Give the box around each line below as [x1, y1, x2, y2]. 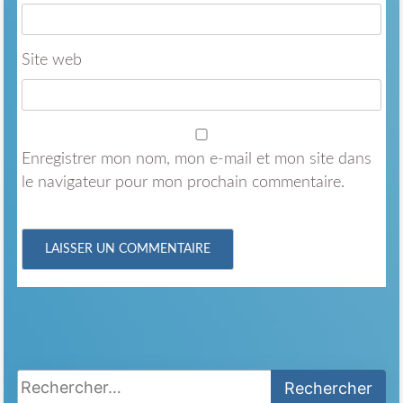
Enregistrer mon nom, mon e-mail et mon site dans [21, 150, 372, 167]
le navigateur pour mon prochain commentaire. [21, 174, 345, 191]
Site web [21, 51, 82, 68]
